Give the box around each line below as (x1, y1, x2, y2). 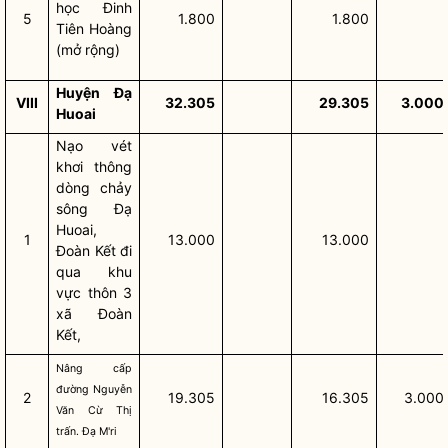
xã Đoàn (56, 305, 132, 322)
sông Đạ (56, 200, 132, 217)
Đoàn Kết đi (56, 242, 132, 259)
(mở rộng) (56, 41, 121, 58)
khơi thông (56, 158, 132, 175)
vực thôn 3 (56, 284, 132, 301)
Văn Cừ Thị (56, 404, 132, 417)
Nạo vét (56, 137, 132, 154)
